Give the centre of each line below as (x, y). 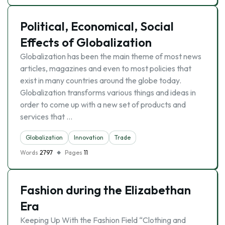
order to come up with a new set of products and (103, 104)
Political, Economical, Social (97, 26)
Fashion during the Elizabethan (105, 190)
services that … (46, 117)
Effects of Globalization (86, 42)
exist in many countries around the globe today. (101, 80)
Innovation (89, 137)
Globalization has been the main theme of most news (111, 56)
